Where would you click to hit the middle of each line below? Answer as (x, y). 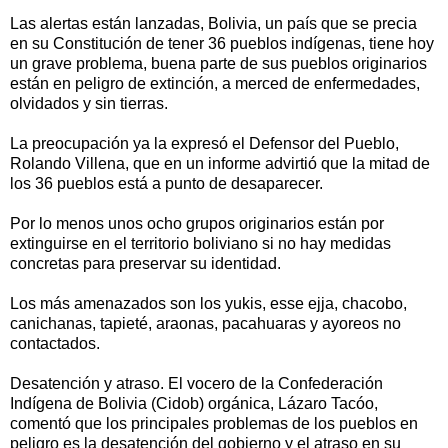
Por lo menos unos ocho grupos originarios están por (197, 224)
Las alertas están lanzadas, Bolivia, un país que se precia (213, 24)
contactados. (55, 344)
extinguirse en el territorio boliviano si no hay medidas (200, 244)
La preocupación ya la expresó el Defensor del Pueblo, (204, 144)
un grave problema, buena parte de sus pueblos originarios (218, 64)
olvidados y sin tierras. (89, 104)
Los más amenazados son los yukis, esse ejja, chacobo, (208, 304)
